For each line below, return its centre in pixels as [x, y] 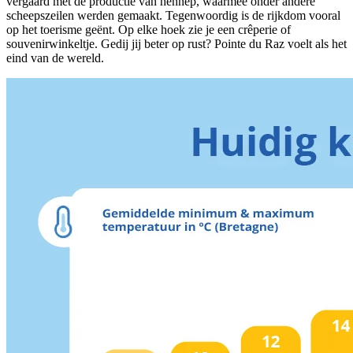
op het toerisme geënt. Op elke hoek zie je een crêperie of [149, 30]
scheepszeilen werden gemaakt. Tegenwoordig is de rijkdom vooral [173, 16]
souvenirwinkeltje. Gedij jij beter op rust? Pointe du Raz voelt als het [176, 44]
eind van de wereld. [55, 58]
